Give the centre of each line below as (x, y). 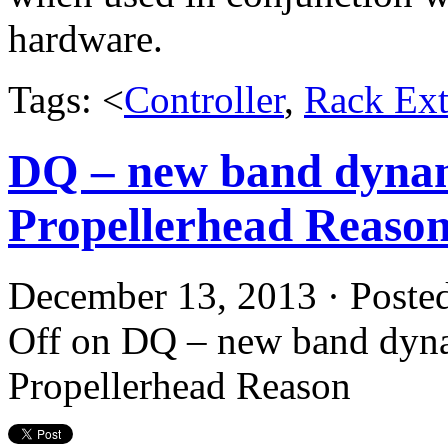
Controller (204, 100)
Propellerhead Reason (179, 386)
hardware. (85, 39)
